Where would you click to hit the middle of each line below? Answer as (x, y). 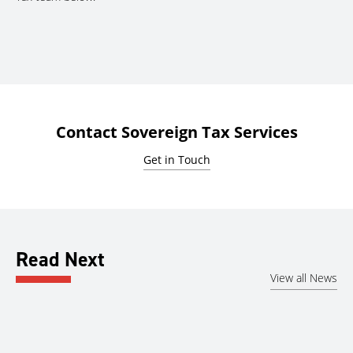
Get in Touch (176, 160)
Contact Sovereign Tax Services (176, 132)
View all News (304, 277)
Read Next (60, 260)
